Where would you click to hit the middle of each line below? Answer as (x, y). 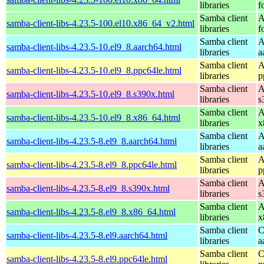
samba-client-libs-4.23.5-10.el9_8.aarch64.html (94, 47)
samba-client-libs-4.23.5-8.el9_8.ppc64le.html (92, 164)
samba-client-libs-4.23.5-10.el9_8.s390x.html (90, 94)
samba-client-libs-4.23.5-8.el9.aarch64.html (87, 235)
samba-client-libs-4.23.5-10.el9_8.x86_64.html (93, 117)
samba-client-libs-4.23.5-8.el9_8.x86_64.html (91, 212)
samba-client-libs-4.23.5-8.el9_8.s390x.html (88, 188)
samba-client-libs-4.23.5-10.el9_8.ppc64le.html (94, 70)
